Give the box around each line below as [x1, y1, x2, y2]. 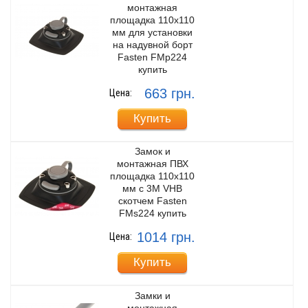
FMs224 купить [118, 208, 186, 219]
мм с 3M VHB [122, 183, 183, 195]
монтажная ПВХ [116, 158, 188, 170]
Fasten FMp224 [118, 51, 188, 63]
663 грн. [144, 85, 196, 101]
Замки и [134, 289, 170, 301]
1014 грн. [137, 230, 196, 245]
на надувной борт [112, 38, 192, 50]
